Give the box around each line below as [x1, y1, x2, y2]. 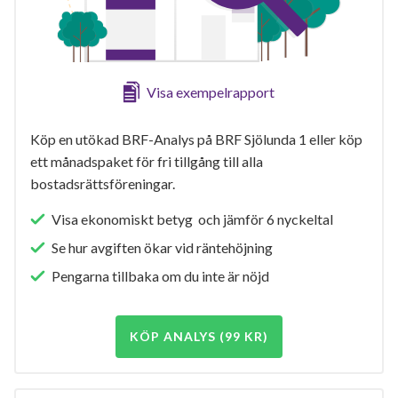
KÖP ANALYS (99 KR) [130, 329, 268, 345]
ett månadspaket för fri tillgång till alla [30, 153, 263, 171]
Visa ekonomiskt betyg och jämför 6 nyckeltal [52, 211, 333, 228]
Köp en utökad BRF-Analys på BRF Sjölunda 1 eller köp [30, 131, 362, 148]
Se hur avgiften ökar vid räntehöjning [52, 239, 273, 257]
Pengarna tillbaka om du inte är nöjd [52, 267, 269, 285]
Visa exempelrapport [147, 84, 275, 101]
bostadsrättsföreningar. [30, 175, 175, 193]
